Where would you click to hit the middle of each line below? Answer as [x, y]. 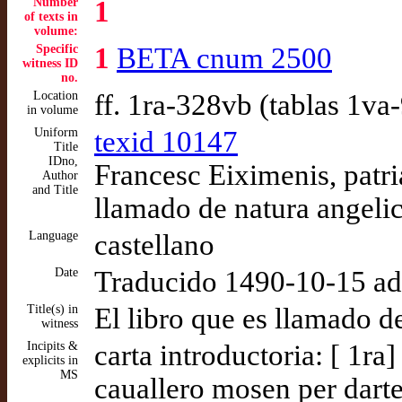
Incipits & [52, 346]
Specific [57, 49]
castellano [154, 245]
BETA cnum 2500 [224, 58]
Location [56, 96]
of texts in [51, 17]
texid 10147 [166, 142]
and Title [55, 190]
